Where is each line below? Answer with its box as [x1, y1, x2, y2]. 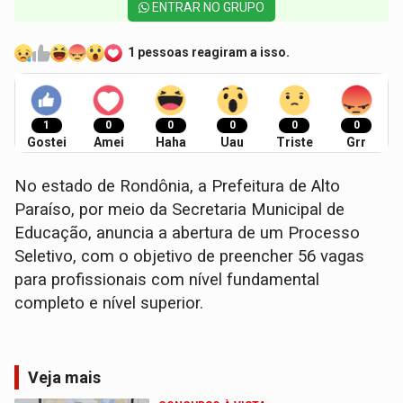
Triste [275, 134, 313, 149]
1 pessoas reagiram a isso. [128, 45, 291, 60]
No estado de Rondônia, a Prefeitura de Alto [14, 175, 341, 196]
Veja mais [28, 367, 102, 387]
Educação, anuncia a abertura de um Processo [14, 222, 361, 243]
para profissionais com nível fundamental [14, 269, 320, 290]
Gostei [26, 134, 67, 149]
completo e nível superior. [14, 292, 204, 313]
